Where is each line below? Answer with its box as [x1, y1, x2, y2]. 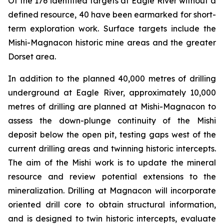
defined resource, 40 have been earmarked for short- [8, 9, 216, 19]
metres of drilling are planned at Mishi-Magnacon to [8, 101, 216, 111]
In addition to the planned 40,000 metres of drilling [8, 73, 216, 83]
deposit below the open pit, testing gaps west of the [8, 129, 216, 139]
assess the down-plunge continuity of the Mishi [8, 115, 216, 125]
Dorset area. [8, 51, 56, 61]
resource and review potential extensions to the [8, 171, 216, 181]
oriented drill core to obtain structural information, [8, 199, 216, 209]
